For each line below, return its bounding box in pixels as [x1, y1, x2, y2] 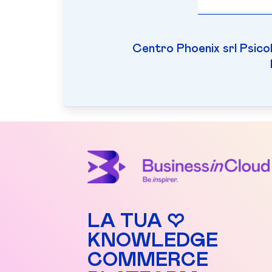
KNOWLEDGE [87, 231, 218, 251]
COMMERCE [87, 250, 208, 270]
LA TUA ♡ [87, 211, 185, 231]
